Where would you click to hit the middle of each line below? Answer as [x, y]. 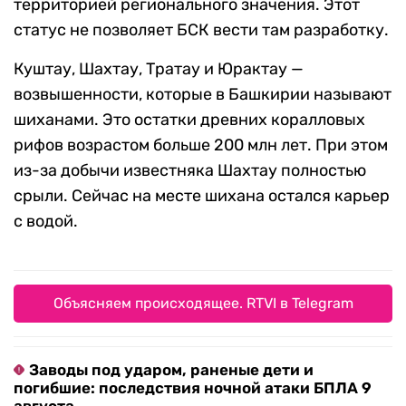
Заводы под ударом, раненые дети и [171, 369]
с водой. [46, 221]
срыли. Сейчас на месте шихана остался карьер [202, 195]
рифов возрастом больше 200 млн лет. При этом [201, 145]
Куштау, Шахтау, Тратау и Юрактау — [159, 68]
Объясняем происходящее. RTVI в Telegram [203, 303]
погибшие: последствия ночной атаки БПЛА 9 [193, 387]
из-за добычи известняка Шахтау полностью [190, 170]
